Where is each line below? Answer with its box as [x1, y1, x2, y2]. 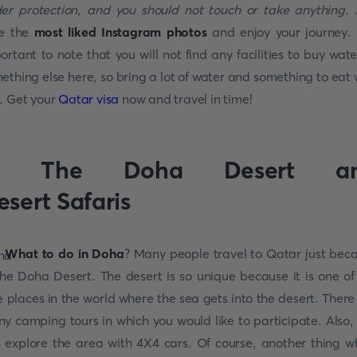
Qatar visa [58, 91, 120, 107]
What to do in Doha [5, 245, 124, 261]
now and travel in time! [119, 91, 253, 107]
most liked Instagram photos [33, 24, 207, 40]
